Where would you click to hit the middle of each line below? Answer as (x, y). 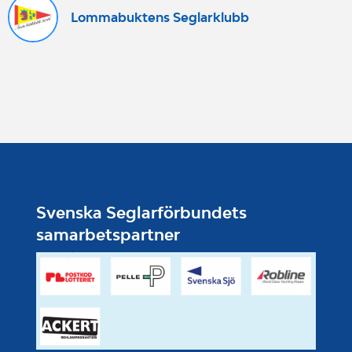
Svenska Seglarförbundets (141, 213)
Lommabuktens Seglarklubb (160, 17)
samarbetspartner (108, 235)
